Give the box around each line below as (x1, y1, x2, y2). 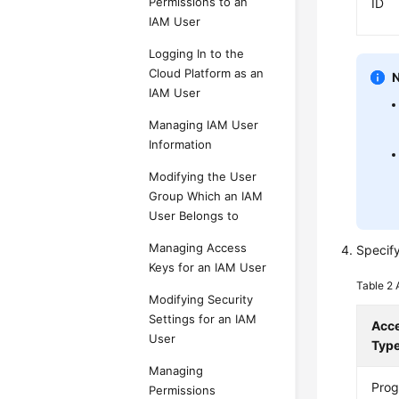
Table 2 (356, 279, 396, 292)
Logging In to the (149, 46, 245, 61)
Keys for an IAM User (149, 260, 267, 274)
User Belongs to (149, 208, 240, 223)
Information (149, 137, 213, 151)
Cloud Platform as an (149, 66, 265, 80)
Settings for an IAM (149, 312, 257, 326)
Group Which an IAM (149, 189, 264, 203)
